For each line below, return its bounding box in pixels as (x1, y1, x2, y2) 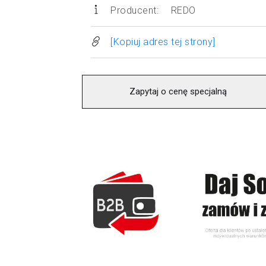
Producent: (110, 4, 159, 16)
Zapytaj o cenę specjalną (129, 85, 227, 97)
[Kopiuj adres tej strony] (110, 36, 216, 47)
